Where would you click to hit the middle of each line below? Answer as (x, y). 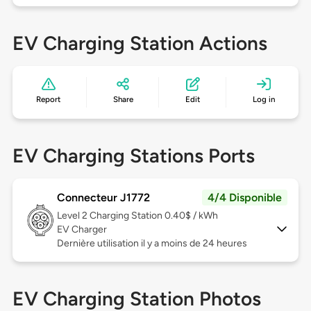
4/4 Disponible (245, 198)
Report (49, 100)
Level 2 (73, 216)
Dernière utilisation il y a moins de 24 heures (152, 244)
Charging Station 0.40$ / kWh (153, 216)
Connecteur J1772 (103, 198)
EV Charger (82, 230)
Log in (263, 100)
